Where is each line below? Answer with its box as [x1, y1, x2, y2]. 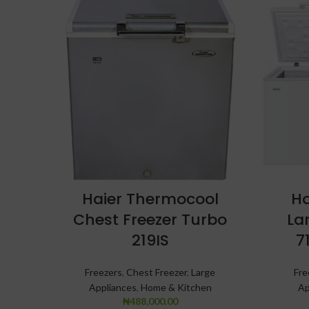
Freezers [85, 266, 122, 278]
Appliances [88, 281, 137, 293]
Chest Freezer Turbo [73, 209, 227, 230]
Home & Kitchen [140, 281, 212, 293]
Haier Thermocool [81, 188, 219, 210]
